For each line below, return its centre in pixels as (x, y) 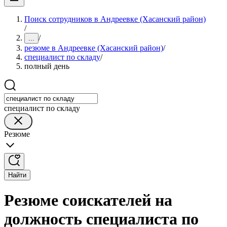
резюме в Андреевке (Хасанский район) (94, 48)
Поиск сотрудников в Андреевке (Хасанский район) (115, 19)
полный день (47, 66)
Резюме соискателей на (88, 200)
